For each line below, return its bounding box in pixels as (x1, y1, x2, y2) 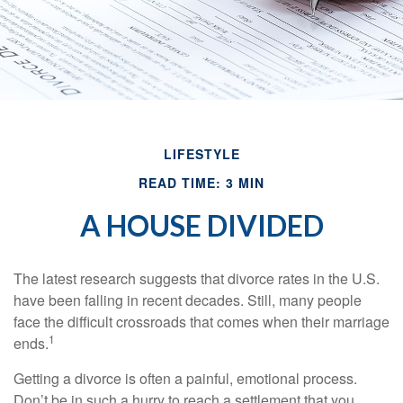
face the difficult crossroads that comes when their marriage (13, 311, 390, 333)
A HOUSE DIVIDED (79, 208, 324, 244)
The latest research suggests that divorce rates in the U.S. (13, 268, 380, 290)
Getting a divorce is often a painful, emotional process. (13, 368, 357, 390)
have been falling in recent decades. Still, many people (13, 290, 362, 311)
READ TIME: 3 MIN (139, 174, 264, 193)
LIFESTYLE (163, 145, 240, 164)
